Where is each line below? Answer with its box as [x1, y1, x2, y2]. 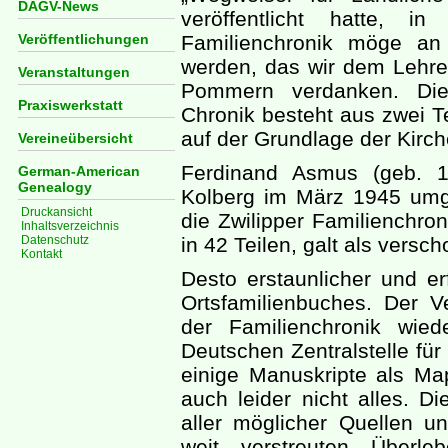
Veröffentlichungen [18, 31, 149, 47]
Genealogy [18, 179, 92, 195]
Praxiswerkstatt [18, 97, 123, 113]
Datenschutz [21, 233, 89, 247]
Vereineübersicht [18, 130, 133, 146]
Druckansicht [21, 205, 92, 219]
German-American [18, 163, 140, 179]
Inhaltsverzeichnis [21, 219, 119, 233]
